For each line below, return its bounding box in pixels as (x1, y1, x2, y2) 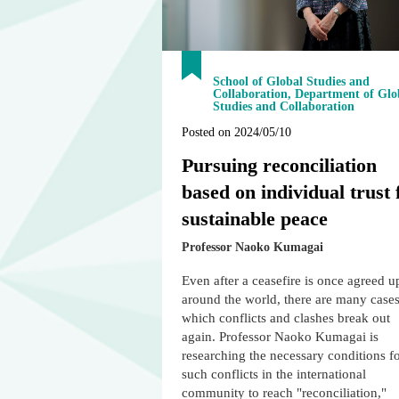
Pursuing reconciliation (182, 154, 377, 177)
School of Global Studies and (213, 75, 370, 89)
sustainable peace (182, 208, 328, 231)
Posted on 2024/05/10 (182, 126, 291, 140)
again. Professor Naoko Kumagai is (182, 330, 379, 345)
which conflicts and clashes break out (182, 311, 390, 326)
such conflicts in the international (182, 367, 366, 382)
